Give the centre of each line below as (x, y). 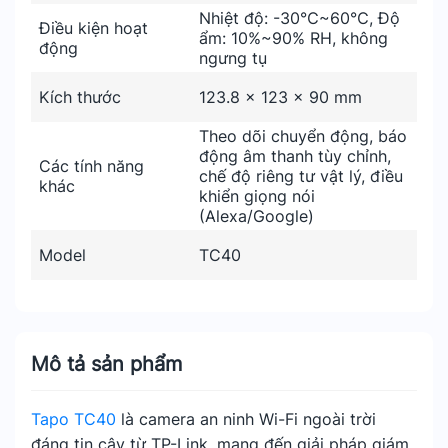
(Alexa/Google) (256, 216)
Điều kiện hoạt (93, 28)
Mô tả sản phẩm (106, 364)
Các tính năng (91, 166)
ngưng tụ (233, 58)
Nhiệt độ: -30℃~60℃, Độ (299, 18)
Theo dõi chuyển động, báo (303, 136)
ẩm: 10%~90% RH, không (293, 38)
